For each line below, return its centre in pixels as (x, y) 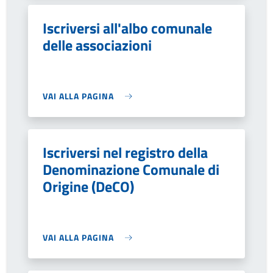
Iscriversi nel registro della (125, 152)
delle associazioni (97, 45)
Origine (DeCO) (88, 186)
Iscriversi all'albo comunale (127, 28)
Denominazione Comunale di (131, 169)
